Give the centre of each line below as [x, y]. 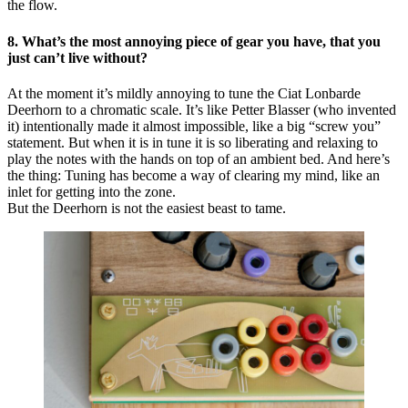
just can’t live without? [77, 57]
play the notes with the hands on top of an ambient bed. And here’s [199, 158]
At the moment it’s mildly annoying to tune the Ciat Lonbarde [184, 93]
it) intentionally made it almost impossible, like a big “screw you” [194, 126]
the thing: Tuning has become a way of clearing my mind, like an [194, 175]
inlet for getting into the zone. [92, 191]
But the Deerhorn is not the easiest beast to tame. [147, 208]
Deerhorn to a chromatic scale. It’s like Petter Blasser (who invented [202, 109]
